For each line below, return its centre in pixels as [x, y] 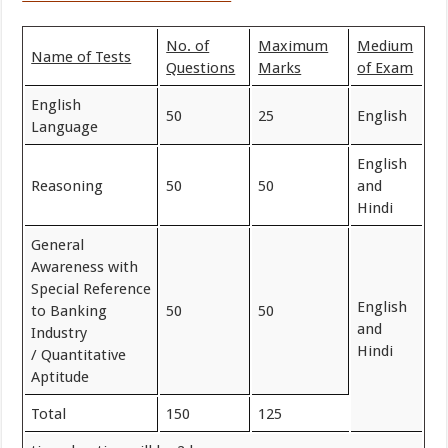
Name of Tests [81, 56]
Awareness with [85, 266]
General [58, 244]
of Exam [385, 67]
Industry [59, 332]
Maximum [293, 45]
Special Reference [91, 288]
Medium [385, 45]
